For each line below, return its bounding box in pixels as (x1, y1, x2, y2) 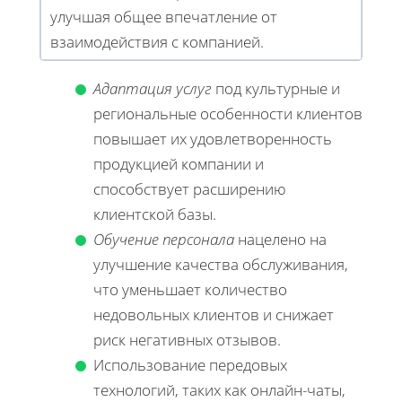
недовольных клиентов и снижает (93, 304, 334, 326)
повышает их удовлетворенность (93, 128, 332, 150)
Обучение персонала (93, 229, 234, 250)
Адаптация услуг (93, 78, 212, 100)
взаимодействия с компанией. (50, 31, 264, 53)
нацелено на (234, 229, 327, 250)
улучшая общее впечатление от (50, 6, 277, 28)
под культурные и (212, 78, 340, 100)
